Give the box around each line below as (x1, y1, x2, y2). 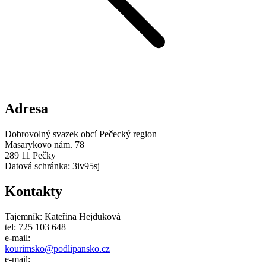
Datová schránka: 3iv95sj (5, 161, 100, 172)
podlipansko (53, 243, 99, 254)
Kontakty (5, 183, 62, 199)
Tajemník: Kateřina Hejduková (5, 211, 121, 222)
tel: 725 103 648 (5, 222, 66, 233)
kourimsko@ (5, 243, 53, 254)
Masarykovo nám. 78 (5, 140, 84, 150)
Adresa (5, 101, 48, 117)
